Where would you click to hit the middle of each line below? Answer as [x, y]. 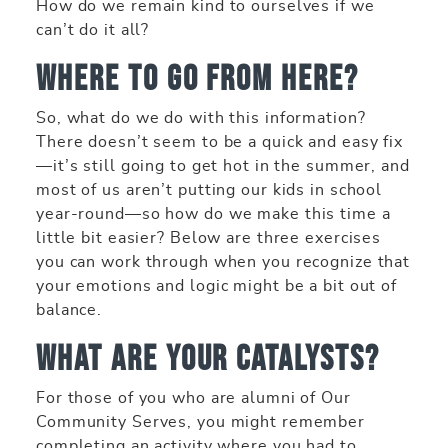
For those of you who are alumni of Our [193, 397]
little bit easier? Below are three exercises [209, 237]
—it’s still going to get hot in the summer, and [223, 165]
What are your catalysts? [208, 357]
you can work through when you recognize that [223, 261]
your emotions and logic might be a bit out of [217, 285]
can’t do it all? [95, 29]
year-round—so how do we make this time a [213, 213]
